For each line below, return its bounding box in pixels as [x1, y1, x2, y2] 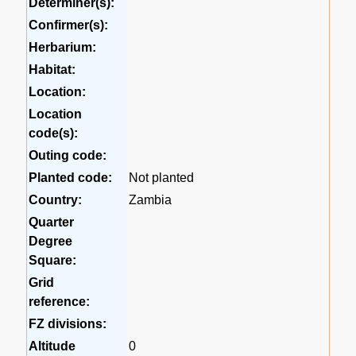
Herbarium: [29, 41, 97, 55]
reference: [29, 295, 91, 309]
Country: [29, 193, 83, 207]
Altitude [29, 339, 76, 354]
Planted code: [29, 171, 113, 185]
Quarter [29, 215, 75, 230]
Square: [29, 253, 77, 268]
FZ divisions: [29, 317, 107, 331]
